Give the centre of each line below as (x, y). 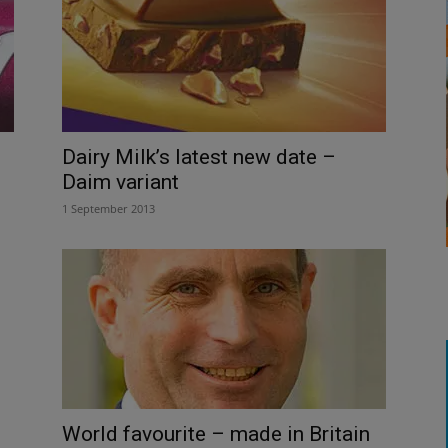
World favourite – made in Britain (216, 433)
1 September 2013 (108, 208)
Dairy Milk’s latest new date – (199, 156)
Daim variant (120, 181)
